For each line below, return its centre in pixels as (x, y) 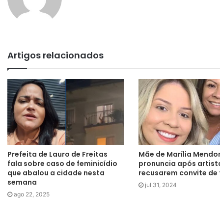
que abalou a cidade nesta (56, 173)
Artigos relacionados (55, 55)
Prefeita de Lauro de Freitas (57, 154)
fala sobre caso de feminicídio (62, 163)
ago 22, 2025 (32, 194)
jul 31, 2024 (161, 185)
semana (22, 182)
